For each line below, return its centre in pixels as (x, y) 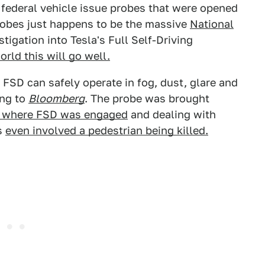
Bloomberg (56, 98)
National (212, 24)
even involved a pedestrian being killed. (107, 130)
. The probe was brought (147, 98)
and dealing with (172, 114)
